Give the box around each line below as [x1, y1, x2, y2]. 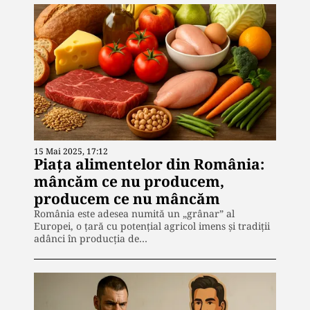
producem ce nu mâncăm [34, 188, 220, 208]
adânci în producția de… [34, 231, 147, 245]
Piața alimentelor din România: [34, 154, 264, 174]
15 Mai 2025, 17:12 [34, 145, 108, 157]
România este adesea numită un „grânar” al [34, 206, 235, 220]
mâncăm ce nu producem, [34, 171, 224, 191]
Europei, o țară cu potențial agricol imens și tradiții [34, 219, 270, 232]
